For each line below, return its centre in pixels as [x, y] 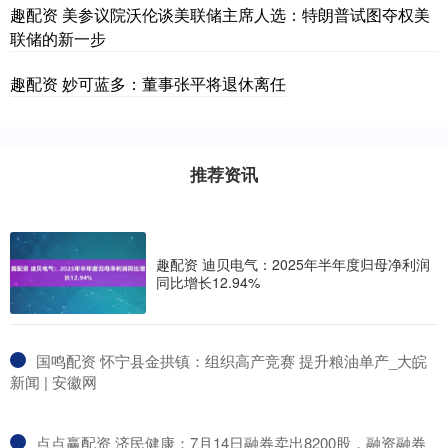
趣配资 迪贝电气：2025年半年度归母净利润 [293, 263]
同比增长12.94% [208, 281]
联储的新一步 [58, 38]
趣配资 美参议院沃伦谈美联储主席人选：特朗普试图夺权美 [220, 14]
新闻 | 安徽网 [53, 381]
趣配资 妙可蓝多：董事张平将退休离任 [148, 83]
